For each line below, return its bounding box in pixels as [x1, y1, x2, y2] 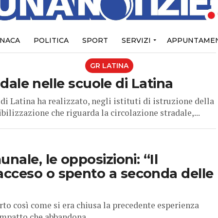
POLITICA [33, 36, 69, 45]
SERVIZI [121, 36, 151, 45]
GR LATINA [90, 61, 128, 71]
